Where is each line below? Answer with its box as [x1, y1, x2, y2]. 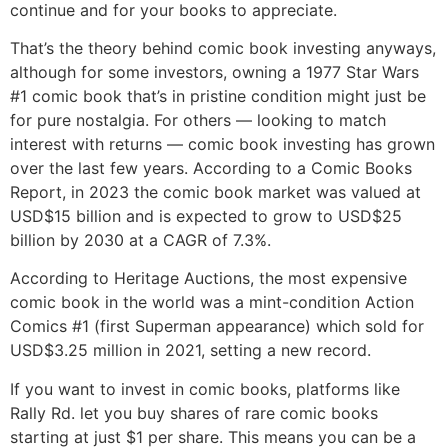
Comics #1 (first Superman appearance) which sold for [10, 316, 424, 337]
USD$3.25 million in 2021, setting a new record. [10, 340, 371, 361]
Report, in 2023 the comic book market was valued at [10, 182, 421, 202]
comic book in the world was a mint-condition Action [10, 292, 414, 313]
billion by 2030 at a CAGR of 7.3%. [10, 230, 271, 250]
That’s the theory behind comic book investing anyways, [10, 38, 436, 58]
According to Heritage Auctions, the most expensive [10, 268, 407, 289]
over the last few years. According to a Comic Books [10, 158, 412, 178]
